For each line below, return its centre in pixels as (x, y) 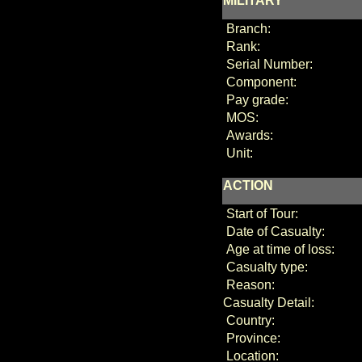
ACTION (248, 185)
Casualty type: (265, 267)
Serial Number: (267, 64)
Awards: (248, 135)
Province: (251, 338)
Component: (259, 82)
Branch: (246, 29)
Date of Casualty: (274, 232)
